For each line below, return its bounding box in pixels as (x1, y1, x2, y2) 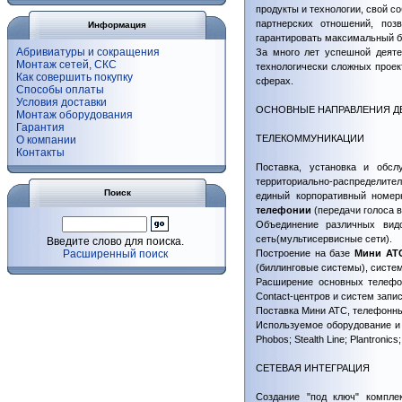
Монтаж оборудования (16, 109, 133, 121)
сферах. (256, 75, 293, 86)
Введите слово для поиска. (46, 235, 184, 248)
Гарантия (16, 121, 65, 134)
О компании (16, 134, 76, 146)
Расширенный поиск (62, 248, 168, 260)
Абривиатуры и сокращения (16, 46, 160, 58)
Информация (88, 20, 146, 30)
